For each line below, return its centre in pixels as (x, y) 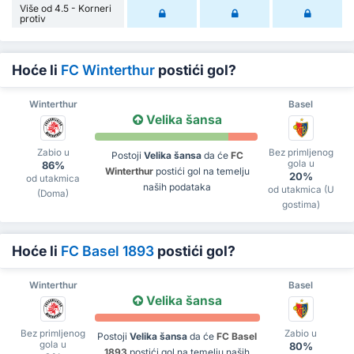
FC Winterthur (108, 70)
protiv (33, 19)
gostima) (301, 205)
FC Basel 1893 (107, 251)
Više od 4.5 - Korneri (66, 8)
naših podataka (177, 186)
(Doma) (53, 194)
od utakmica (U (301, 190)
